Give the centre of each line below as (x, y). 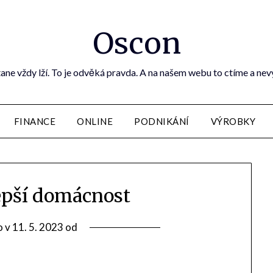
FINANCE (34, 121)
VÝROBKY (233, 121)
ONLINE (95, 121)
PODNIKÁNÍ (162, 121)
